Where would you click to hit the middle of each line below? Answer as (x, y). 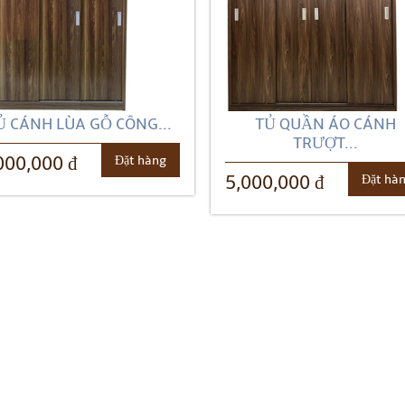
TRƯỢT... (326, 143)
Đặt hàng (141, 160)
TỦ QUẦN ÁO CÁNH (326, 124)
